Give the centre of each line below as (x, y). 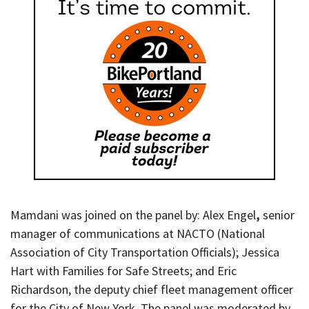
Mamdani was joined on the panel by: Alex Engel (133, 215)
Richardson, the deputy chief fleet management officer (152, 290)
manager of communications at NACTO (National (138, 234)
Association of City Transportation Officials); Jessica (145, 252)
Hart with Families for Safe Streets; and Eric (123, 271)
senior (279, 215)
